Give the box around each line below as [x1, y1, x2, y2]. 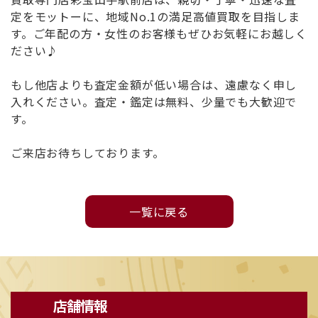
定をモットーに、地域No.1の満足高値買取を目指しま [11, 7, 300, 25]
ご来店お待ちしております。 [11, 143, 165, 161]
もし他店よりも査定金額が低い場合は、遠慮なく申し [11, 75, 297, 93]
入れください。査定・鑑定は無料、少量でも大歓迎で [11, 92, 297, 110]
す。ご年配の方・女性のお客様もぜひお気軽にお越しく [11, 24, 307, 42]
